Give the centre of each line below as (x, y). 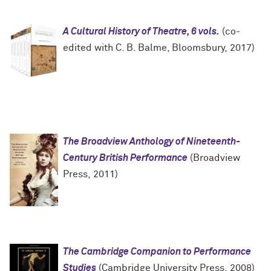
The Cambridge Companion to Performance (157, 252)
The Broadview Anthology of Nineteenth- (152, 142)
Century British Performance (125, 158)
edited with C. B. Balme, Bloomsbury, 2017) (159, 48)
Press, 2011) (90, 175)
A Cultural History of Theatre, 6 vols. (141, 32)
